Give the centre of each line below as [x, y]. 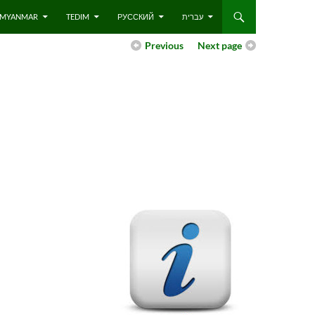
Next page [220, 45]
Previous [164, 45]
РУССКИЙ [136, 17]
